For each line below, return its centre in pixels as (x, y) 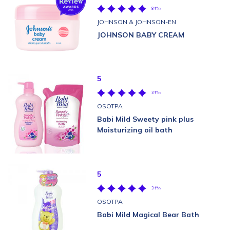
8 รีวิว (156, 8)
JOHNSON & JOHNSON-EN (137, 22)
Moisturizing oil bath (135, 130)
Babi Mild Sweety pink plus (145, 119)
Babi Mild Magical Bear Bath (148, 214)
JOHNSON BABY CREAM (141, 35)
